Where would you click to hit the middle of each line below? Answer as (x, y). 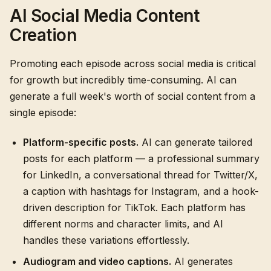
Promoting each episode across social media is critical (133, 64)
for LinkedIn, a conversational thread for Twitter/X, (140, 175)
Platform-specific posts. (81, 142)
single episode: (43, 113)
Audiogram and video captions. (97, 261)
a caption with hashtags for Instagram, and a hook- (141, 191)
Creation (43, 35)
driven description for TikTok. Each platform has (134, 207)
